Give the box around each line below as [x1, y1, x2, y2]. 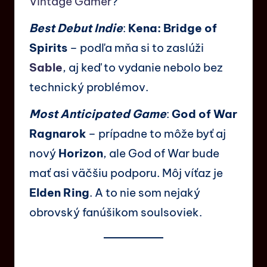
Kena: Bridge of [128, 20, 217, 35]
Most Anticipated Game [29, 106, 166, 121]
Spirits [29, 40, 67, 55]
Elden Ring [29, 185, 89, 200]
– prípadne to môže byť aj [86, 126, 226, 141]
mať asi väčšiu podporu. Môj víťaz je [29, 165, 223, 180]
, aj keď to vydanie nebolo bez [63, 60, 223, 74]
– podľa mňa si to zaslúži [67, 40, 204, 55]
